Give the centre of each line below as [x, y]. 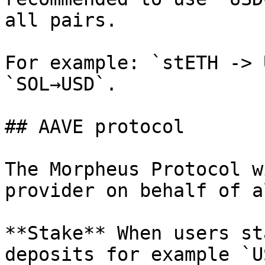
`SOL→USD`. [61, 84]
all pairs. [61, 20]
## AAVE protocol [95, 127]
